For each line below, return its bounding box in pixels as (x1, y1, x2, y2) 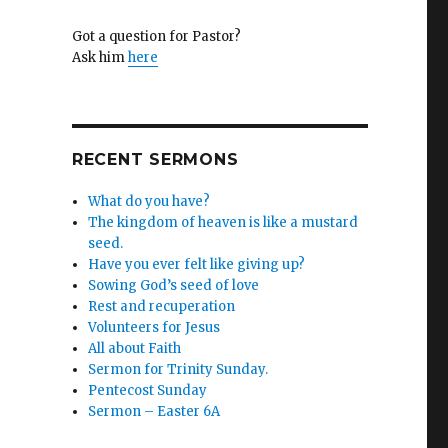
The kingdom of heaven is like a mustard (88, 214, 359, 231)
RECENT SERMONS (71, 150, 239, 169)
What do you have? (88, 193, 211, 210)
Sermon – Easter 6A (88, 403, 221, 420)
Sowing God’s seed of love (88, 277, 260, 294)
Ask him (71, 49, 128, 66)
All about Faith (88, 340, 182, 357)
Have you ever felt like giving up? (88, 256, 306, 273)
